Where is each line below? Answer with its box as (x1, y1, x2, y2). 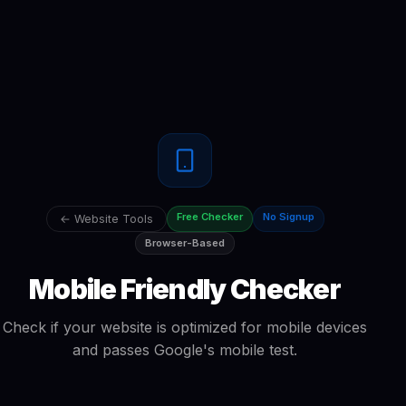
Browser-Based (145, 236, 225, 249)
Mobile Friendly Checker (29, 272, 341, 305)
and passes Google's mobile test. (72, 340, 297, 359)
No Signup (262, 209, 314, 223)
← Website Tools (59, 211, 153, 226)
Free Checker (176, 209, 243, 223)
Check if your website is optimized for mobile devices (3, 317, 367, 336)
